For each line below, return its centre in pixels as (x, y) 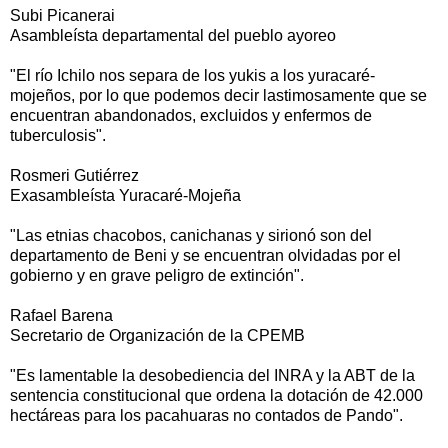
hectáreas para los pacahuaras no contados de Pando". (206, 416)
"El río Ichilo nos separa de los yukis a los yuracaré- (192, 76)
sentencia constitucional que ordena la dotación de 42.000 (216, 396)
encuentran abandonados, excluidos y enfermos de (191, 116)
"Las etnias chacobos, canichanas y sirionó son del (191, 236)
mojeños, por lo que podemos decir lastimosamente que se (218, 96)
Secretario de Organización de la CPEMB (157, 336)
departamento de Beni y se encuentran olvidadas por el (205, 256)
